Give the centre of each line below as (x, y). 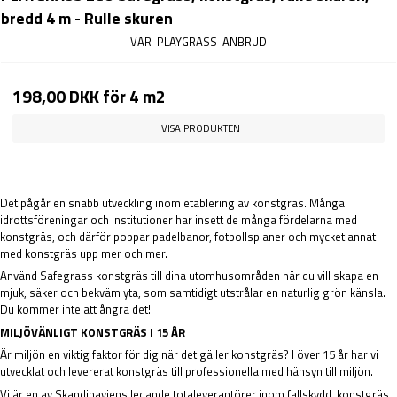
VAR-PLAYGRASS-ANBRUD (198, 42)
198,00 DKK (56, 97)
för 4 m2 (132, 97)
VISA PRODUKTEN (201, 128)
